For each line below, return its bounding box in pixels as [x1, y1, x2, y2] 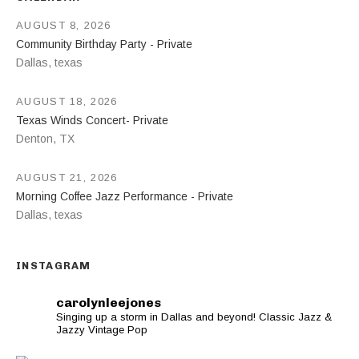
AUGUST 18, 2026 [16, 95, 118, 107]
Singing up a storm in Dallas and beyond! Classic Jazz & [56, 310, 332, 323]
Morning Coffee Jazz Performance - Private [16, 189, 233, 203]
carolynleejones [56, 294, 161, 310]
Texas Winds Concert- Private [16, 113, 168, 127]
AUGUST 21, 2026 [16, 171, 118, 184]
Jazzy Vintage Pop [56, 323, 147, 336]
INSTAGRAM [16, 259, 91, 272]
